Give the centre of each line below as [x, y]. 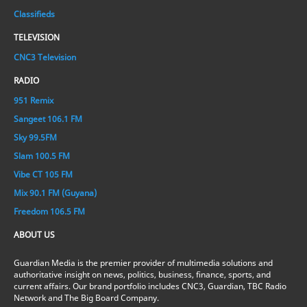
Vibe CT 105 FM [43, 174]
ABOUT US [34, 234]
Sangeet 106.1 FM [48, 119]
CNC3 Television [45, 57]
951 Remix [34, 100]
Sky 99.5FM [35, 137]
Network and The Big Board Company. [86, 297]
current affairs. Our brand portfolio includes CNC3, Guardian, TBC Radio [150, 286]
